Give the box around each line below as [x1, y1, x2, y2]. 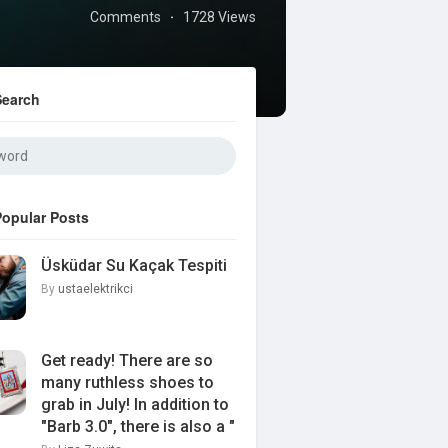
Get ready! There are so [41, 351, 213, 370]
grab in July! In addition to [41, 395, 229, 414]
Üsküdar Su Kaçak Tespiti [41, 256, 227, 275]
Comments [90, 9, 161, 25]
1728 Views [183, 9, 256, 25]
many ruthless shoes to [41, 373, 214, 392]
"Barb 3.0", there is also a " [41, 417, 235, 436]
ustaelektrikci [58, 282, 133, 296]
